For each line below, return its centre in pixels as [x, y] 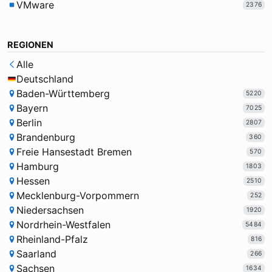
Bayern [32, 108]
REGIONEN [30, 45]
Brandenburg [46, 138]
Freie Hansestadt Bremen [74, 152]
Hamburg [37, 167]
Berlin [29, 123]
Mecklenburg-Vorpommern [77, 196]
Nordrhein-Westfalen [63, 225]
